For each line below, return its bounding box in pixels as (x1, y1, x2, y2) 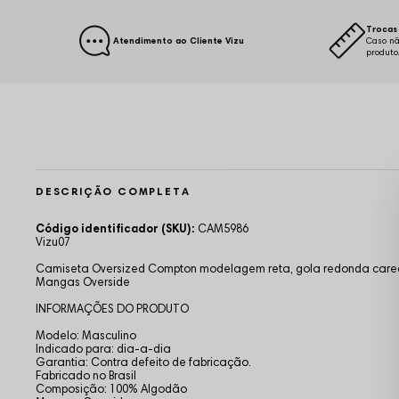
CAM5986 (195, 222, 248, 236)
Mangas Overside (36, 275, 130, 289)
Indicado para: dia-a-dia (36, 342, 171, 356)
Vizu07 (36, 235, 70, 249)
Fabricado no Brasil (36, 369, 136, 383)
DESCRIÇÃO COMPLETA (36, 184, 191, 199)
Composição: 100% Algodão (36, 382, 187, 396)
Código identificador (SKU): (36, 221, 195, 236)
